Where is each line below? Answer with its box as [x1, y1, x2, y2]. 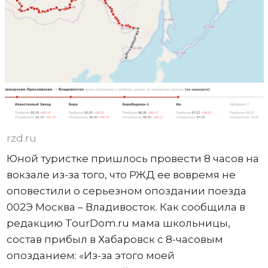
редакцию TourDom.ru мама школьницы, [6, 217, 230, 229]
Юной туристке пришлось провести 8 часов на [6, 152, 259, 165]
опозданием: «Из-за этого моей [6, 249, 175, 261]
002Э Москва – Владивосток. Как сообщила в [6, 200, 245, 213]
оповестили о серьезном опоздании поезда [6, 184, 246, 197]
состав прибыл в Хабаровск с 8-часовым [6, 233, 223, 245]
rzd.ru [6, 132, 36, 144]
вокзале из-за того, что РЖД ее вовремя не [6, 168, 236, 181]
